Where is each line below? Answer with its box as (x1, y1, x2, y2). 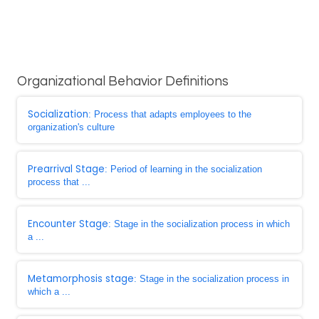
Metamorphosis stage (28, 272, 134, 286)
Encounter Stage (28, 217, 108, 231)
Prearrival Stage (28, 162, 105, 176)
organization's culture (28, 122, 115, 132)
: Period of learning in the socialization (105, 164, 262, 174)
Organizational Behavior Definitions (17, 75, 229, 88)
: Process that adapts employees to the (88, 109, 251, 120)
